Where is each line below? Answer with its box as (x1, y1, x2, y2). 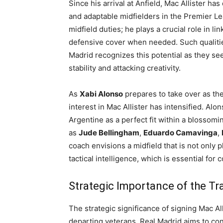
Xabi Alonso (80, 89, 123, 99)
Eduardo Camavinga (143, 128, 218, 137)
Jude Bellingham (79, 128, 139, 137)
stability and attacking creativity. (69, 63, 181, 73)
